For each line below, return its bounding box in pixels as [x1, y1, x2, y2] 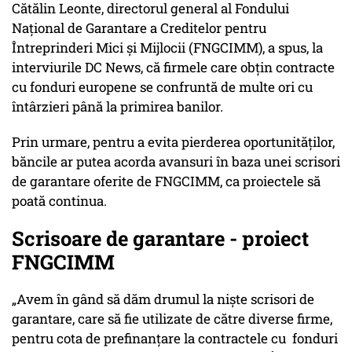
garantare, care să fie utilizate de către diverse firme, [12, 310, 332, 328]
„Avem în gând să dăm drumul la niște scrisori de [12, 290, 314, 309]
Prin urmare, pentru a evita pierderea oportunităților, [12, 133, 335, 152]
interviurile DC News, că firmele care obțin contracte [12, 58, 335, 77]
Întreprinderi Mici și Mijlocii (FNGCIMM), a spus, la [12, 38, 323, 57]
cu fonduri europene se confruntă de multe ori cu [12, 78, 313, 97]
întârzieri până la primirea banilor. [12, 97, 223, 116]
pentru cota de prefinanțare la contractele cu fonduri [12, 329, 338, 348]
